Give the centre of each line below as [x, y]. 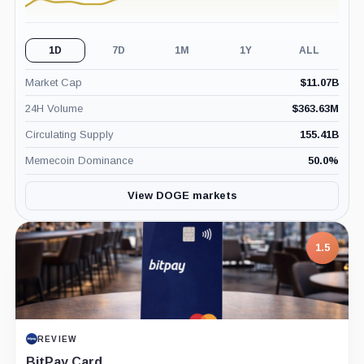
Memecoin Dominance [79, 161]
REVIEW [57, 339]
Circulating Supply [69, 134]
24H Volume [54, 108]
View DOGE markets [182, 196]
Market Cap [53, 82]
